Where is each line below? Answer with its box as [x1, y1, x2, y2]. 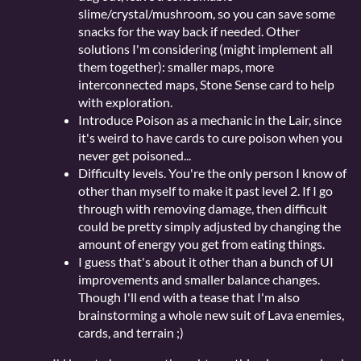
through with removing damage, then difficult [78, 201, 327, 217]
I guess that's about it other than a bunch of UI [78, 254, 334, 270]
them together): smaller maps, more [78, 59, 274, 75]
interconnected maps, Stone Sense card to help [78, 77, 334, 93]
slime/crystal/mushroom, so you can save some [78, 6, 335, 22]
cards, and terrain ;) [78, 325, 184, 341]
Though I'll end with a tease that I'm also [78, 289, 300, 305]
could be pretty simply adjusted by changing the [78, 218, 341, 234]
